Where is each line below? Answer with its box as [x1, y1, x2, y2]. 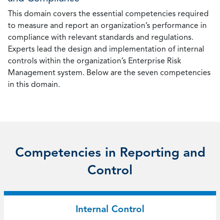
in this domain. [8, 80, 60, 89]
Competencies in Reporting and [15, 145, 205, 160]
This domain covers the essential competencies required [8, 9, 209, 18]
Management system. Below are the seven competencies [8, 68, 211, 77]
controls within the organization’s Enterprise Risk [8, 56, 181, 65]
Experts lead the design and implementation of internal [8, 44, 204, 54]
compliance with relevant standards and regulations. [8, 32, 193, 42]
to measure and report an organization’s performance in [8, 21, 207, 30]
